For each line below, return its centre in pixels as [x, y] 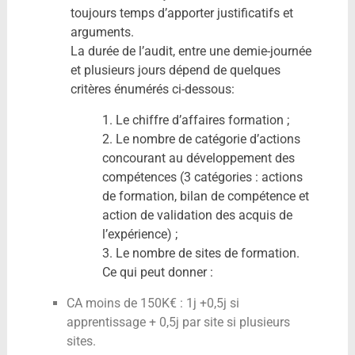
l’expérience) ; [139, 234]
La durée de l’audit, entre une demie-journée [191, 51]
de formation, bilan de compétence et [205, 196]
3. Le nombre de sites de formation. [200, 253]
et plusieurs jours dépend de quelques [175, 70]
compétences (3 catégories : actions [202, 177]
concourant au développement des [198, 158]
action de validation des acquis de [197, 215]
